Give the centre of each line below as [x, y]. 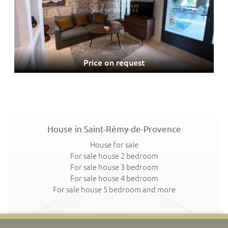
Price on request [114, 63]
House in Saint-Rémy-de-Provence [114, 129]
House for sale [114, 145]
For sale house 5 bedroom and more [114, 190]
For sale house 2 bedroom [114, 156]
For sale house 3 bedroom [114, 167]
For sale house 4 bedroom [114, 179]
